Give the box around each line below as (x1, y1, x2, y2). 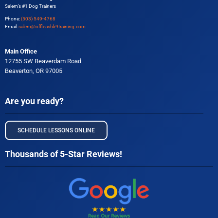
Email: (5, 24, 18, 30)
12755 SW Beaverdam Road (5, 57, 81, 65)
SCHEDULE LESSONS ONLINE (18, 127, 95, 134)
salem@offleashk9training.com (18, 24, 86, 30)
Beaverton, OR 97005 (5, 67, 62, 75)
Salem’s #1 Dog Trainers (5, 3, 56, 9)
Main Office (5, 48, 37, 55)
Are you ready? (5, 96, 64, 107)
